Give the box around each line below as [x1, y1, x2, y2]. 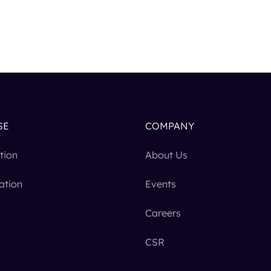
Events [145, 178, 176, 191]
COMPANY [145, 120, 194, 132]
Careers [145, 207, 181, 220]
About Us [145, 149, 188, 162]
